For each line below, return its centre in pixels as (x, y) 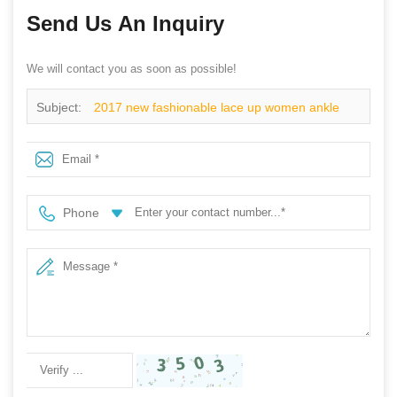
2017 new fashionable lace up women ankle (217, 107)
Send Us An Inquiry (125, 23)
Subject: (61, 107)
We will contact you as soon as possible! (132, 68)
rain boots (64, 142)
